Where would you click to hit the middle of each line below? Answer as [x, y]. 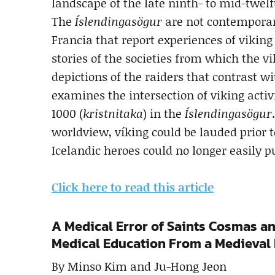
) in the [164, 113]
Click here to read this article [133, 187]
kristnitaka [113, 113]
